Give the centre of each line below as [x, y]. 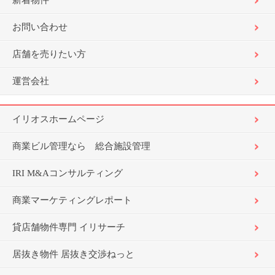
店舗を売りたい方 [49, 54]
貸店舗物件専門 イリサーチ [69, 227]
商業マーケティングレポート [72, 200]
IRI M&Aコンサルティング [68, 173]
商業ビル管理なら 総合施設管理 [81, 146]
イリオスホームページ [58, 119]
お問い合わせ [40, 27]
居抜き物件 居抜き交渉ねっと [73, 254]
